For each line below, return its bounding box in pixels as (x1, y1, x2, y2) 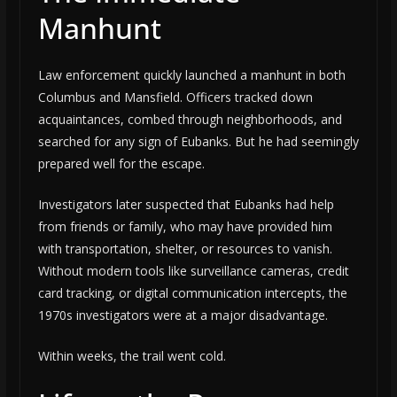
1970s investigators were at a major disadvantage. (37, 307, 328, 324)
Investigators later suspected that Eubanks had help (37, 196, 334, 214)
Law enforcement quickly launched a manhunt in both (37, 66, 346, 84)
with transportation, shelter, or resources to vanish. (37, 240, 332, 258)
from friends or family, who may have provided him (37, 218, 332, 236)
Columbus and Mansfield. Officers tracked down (37, 89, 313, 106)
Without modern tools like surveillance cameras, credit (37, 262, 349, 280)
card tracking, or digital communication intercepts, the (37, 284, 347, 302)
